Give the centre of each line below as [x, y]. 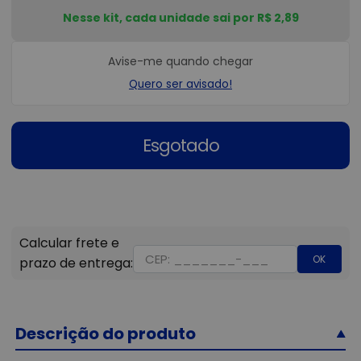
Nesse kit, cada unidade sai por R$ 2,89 [180, 17]
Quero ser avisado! [180, 85]
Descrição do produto [106, 334]
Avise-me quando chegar [180, 62]
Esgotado [180, 146]
